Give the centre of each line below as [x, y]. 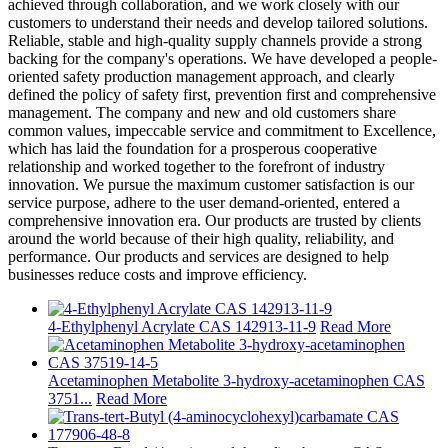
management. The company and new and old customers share [202, 112]
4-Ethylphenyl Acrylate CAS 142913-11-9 [182, 326]
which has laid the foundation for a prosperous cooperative [192, 148]
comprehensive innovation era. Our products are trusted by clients [214, 220]
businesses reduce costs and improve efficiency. [157, 274]
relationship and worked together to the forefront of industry [196, 166]
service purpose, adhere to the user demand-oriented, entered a [204, 202]
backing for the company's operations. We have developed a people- [222, 58]
